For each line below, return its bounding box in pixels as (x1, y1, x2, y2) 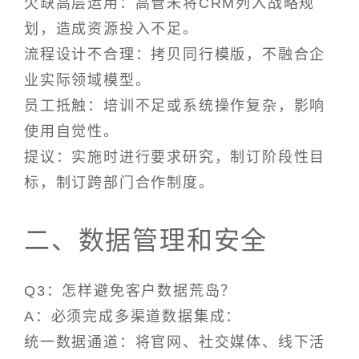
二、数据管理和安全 (24, 225, 268, 255)
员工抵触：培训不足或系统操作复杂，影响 (24, 98, 326, 115)
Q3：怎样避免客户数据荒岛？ (24, 282, 237, 299)
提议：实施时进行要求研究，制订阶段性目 (24, 149, 326, 166)
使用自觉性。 (24, 123, 119, 140)
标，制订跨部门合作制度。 (24, 175, 215, 192)
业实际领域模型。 (24, 72, 151, 89)
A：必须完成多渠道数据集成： (24, 308, 242, 325)
